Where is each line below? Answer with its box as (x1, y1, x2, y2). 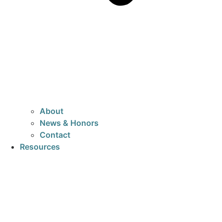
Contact (40, 130, 70, 140)
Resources (20, 142, 60, 152)
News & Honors (40, 118, 99, 128)
